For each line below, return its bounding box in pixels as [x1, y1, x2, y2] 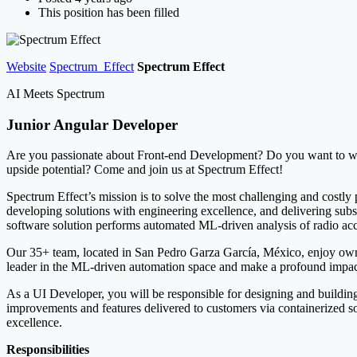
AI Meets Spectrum [6, 86, 104, 100]
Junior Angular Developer [6, 116, 178, 133]
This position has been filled [38, 5, 179, 19]
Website [6, 59, 46, 73]
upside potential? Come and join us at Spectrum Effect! [6, 163, 283, 177]
